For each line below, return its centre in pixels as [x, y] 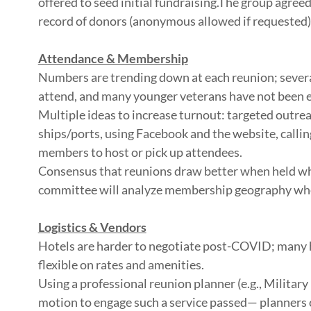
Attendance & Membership [113, 58]
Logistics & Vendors [92, 227]
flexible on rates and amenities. [121, 264]
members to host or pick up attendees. [140, 152]
